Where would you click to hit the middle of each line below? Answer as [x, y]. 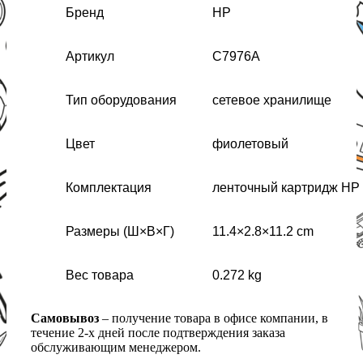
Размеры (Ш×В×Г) [120, 232]
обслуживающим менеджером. [116, 348]
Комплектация [109, 188]
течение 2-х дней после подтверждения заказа [158, 333]
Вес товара [100, 275]
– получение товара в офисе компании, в [214, 318]
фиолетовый [250, 144]
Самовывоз [65, 318]
